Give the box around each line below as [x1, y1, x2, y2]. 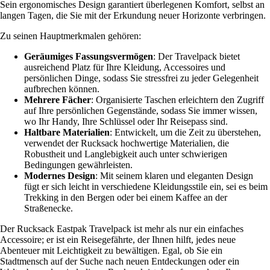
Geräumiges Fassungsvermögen [24, 51, 153, 61]
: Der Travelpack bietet [153, 51, 240, 61]
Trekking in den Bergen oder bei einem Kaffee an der [24, 192, 227, 202]
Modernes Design [24, 170, 95, 181]
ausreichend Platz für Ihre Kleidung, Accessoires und [24, 61, 225, 72]
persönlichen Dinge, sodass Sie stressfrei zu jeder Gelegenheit [24, 72, 259, 83]
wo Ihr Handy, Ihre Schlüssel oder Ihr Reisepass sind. [24, 116, 228, 127]
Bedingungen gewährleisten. [24, 159, 133, 170]
